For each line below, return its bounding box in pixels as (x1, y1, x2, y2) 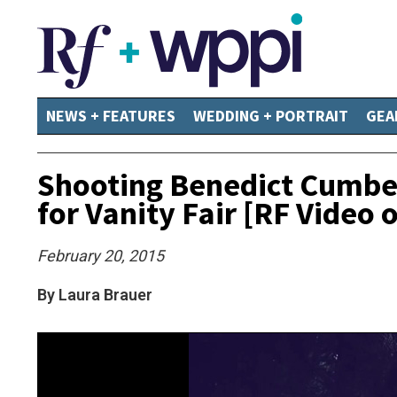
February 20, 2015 (37, 246, 164, 265)
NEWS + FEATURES (46, 105, 175, 126)
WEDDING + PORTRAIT (193, 105, 348, 126)
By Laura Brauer (37, 285, 152, 304)
